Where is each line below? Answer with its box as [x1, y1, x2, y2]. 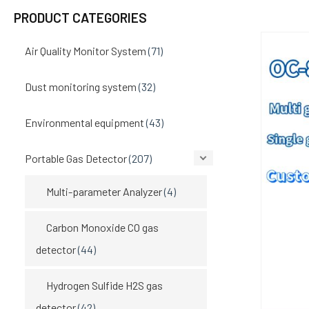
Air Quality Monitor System [25, 43, 146, 57]
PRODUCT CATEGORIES [14, 9, 147, 26]
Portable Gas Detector [25, 151, 127, 165]
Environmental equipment [25, 115, 144, 129]
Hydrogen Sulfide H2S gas [46, 278, 163, 292]
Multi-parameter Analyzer [46, 184, 162, 198]
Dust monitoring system [25, 79, 137, 93]
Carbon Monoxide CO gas [46, 220, 159, 234]
